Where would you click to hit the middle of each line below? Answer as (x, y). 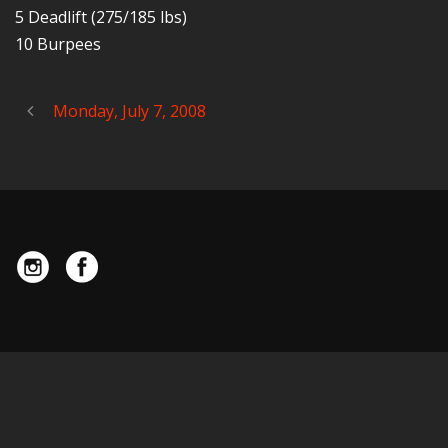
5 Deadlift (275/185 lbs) (101, 17)
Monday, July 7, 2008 (129, 111)
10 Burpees (58, 44)
